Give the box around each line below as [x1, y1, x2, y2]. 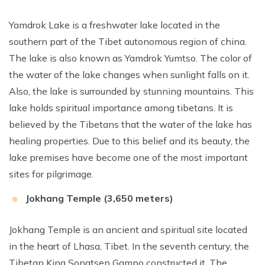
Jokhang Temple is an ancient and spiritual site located [9, 223, 247, 235]
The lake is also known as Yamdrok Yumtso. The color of [9, 51, 252, 64]
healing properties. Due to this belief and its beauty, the [9, 134, 250, 147]
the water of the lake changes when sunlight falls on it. [9, 68, 250, 80]
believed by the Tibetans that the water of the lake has [9, 118, 252, 130]
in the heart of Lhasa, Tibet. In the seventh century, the [9, 240, 249, 252]
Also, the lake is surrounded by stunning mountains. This [9, 85, 254, 97]
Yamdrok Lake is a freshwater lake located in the [9, 18, 220, 31]
